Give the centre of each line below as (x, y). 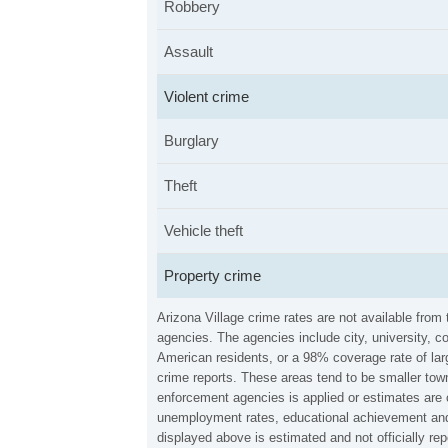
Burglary (191, 140)
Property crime (212, 275)
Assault (188, 51)
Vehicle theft (203, 230)
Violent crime (206, 96)
